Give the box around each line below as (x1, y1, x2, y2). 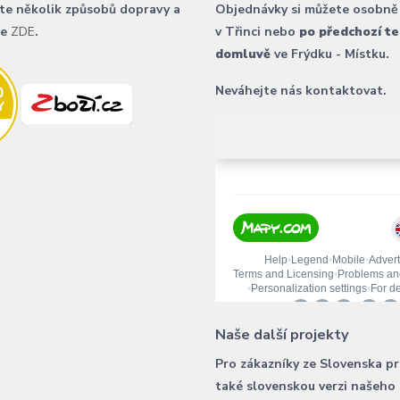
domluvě (214, 45, 274, 62)
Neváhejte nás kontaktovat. (214, 81, 387, 99)
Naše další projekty (214, 323, 349, 345)
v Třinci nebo (214, 22, 299, 40)
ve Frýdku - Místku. (273, 45, 389, 62)
